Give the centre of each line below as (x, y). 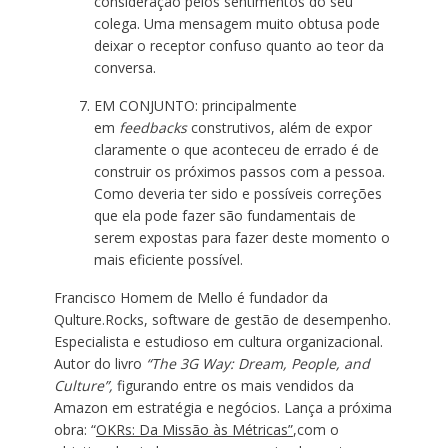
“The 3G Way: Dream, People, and (257, 363)
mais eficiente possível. (168, 259)
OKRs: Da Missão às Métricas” (194, 429)
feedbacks (154, 127)
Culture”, (83, 385)
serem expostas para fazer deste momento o (241, 237)
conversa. (124, 67)
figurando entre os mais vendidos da (233, 385)
